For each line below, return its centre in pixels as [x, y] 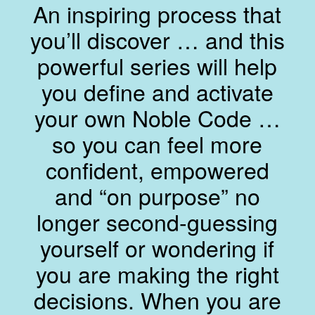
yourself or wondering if [157, 247]
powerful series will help [157, 65]
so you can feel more [157, 143]
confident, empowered [157, 169]
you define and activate [157, 91]
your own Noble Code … [157, 117]
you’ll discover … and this [157, 39]
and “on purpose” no [157, 195]
